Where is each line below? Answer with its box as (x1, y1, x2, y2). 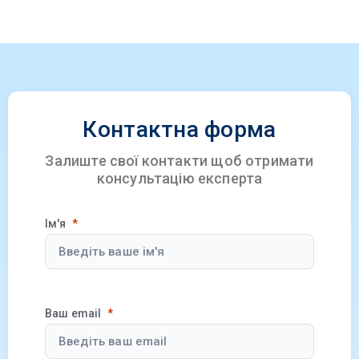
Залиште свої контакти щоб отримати (45, 151, 314, 169)
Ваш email (45, 306, 102, 320)
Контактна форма (83, 115, 276, 143)
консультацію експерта (96, 169, 263, 187)
